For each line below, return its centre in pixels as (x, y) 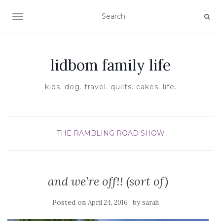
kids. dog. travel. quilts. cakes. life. (110, 87)
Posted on (70, 202)
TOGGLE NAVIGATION (56, 18)
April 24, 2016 (108, 203)
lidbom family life (110, 65)
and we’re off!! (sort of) (108, 181)
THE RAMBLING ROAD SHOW (110, 133)
